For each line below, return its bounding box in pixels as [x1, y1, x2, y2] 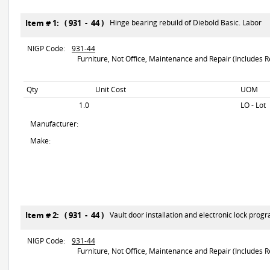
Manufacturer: [30, 119, 78, 129]
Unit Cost [95, 84, 126, 95]
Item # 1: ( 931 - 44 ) [25, 17, 107, 28]
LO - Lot [240, 100, 266, 110]
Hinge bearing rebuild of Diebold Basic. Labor [110, 17, 262, 28]
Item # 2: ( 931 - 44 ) [25, 210, 107, 221]
